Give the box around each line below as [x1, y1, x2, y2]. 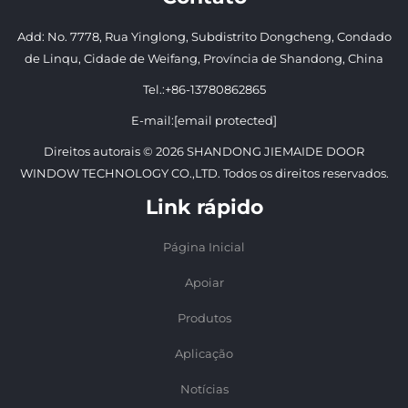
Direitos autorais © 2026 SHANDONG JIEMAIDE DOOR [44, 144, 364, 159]
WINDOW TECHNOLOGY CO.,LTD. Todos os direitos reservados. [19, 166, 389, 181]
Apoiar [184, 275, 224, 291]
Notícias [179, 382, 229, 397]
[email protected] [174, 113, 277, 128]
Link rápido [145, 195, 263, 220]
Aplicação [175, 346, 233, 362]
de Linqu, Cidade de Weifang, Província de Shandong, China [25, 51, 383, 66]
